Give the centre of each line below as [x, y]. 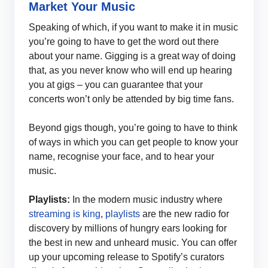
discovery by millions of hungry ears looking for [128, 228]
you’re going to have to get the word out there [124, 41]
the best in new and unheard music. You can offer [133, 242]
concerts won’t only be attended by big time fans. [131, 99]
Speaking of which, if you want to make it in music [133, 27]
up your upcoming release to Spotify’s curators [127, 257]
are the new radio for [185, 214]
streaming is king [65, 214]
